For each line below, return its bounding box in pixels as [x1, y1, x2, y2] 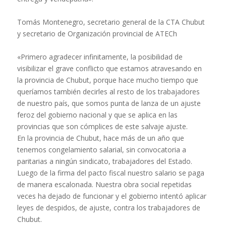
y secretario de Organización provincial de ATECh [17, 29, 177, 39]
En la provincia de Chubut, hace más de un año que [17, 133, 184, 143]
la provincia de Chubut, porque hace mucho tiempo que [17, 75, 198, 85]
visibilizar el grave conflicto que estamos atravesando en [17, 64, 202, 74]
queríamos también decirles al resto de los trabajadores [17, 87, 200, 97]
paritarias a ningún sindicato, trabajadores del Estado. [17, 156, 192, 166]
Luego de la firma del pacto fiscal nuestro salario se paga [17, 168, 204, 178]
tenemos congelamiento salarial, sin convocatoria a [17, 145, 186, 155]
